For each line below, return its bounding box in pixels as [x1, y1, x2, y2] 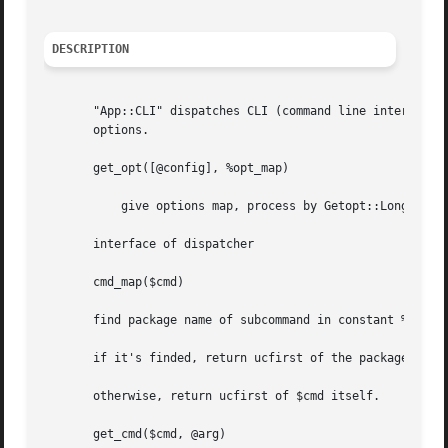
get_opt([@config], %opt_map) [44, 161, 290, 176]
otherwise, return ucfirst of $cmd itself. [44, 389, 381, 404]
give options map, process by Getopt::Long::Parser [44, 199, 101, 214]
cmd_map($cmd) [44, 275, 185, 290]
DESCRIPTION [52, 42, 130, 57]
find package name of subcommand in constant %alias [44, 313, 444, 328]
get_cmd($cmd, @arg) [44, 427, 227, 442]
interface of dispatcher [44, 237, 255, 252]
